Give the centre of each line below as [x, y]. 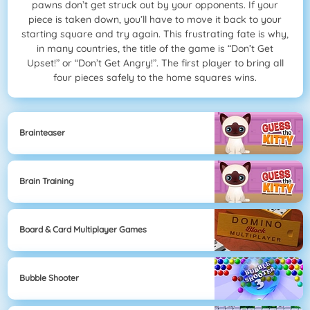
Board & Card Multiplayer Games [83, 230]
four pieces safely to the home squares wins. [155, 78]
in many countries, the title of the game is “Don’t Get [155, 49]
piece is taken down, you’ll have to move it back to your [155, 20]
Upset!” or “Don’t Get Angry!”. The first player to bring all [155, 63]
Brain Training [47, 181]
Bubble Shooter [49, 278]
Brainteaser [42, 133]
